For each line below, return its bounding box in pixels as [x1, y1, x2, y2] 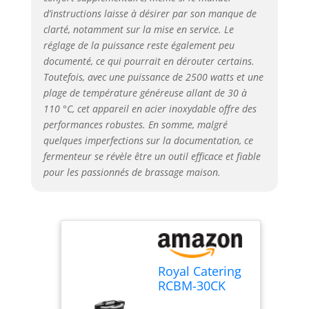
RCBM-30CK [157, 277, 226, 295]
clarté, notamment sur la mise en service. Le [43, 22, 234, 36]
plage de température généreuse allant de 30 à [43, 86, 247, 99]
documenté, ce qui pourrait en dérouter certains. [43, 54, 255, 68]
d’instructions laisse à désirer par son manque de [43, 6, 257, 20]
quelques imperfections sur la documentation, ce [43, 133, 253, 147]
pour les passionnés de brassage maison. [43, 165, 221, 179]
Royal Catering [157, 263, 241, 280]
